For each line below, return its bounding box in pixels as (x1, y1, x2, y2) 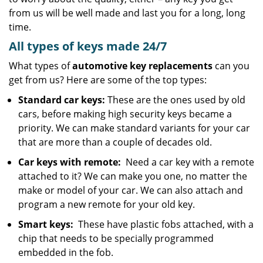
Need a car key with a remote (121, 156, 254, 168)
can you (213, 59, 249, 72)
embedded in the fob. (18, 246, 113, 259)
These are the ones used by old (105, 93, 245, 106)
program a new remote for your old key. (18, 198, 195, 211)
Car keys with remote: (18, 156, 121, 168)
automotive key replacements (72, 59, 213, 72)
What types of (9, 59, 72, 72)
